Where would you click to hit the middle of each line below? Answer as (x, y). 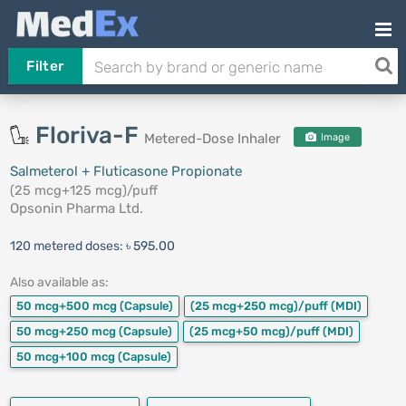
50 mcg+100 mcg (67, 357)
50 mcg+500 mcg (68, 306)
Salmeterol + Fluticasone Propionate (126, 171)
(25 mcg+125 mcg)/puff (83, 190)
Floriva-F (89, 135)
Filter (45, 66)
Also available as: (59, 282)
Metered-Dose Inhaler (212, 139)
